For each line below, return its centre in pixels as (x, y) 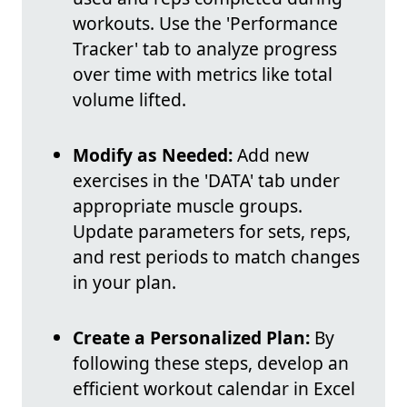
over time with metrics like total (203, 74)
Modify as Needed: (153, 155)
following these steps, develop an (211, 363)
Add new (271, 155)
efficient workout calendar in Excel (214, 389)
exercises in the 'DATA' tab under (206, 181)
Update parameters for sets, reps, (212, 232)
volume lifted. (129, 100)
